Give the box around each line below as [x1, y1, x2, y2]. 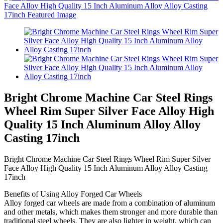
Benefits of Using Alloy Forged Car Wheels [4, 189, 142, 198]
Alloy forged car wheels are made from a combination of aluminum [4, 198, 215, 207]
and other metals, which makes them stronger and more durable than [4, 207, 218, 216]
